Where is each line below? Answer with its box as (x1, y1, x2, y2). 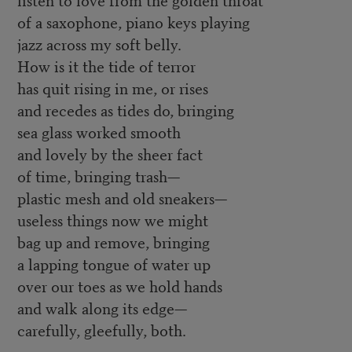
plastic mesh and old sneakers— (16, 186, 227, 210)
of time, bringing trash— (16, 164, 180, 188)
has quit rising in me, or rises (16, 76, 208, 100)
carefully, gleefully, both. (16, 318, 186, 342)
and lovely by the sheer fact (16, 142, 203, 166)
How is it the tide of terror (16, 54, 196, 78)
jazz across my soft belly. (16, 32, 181, 56)
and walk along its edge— (16, 296, 187, 320)
